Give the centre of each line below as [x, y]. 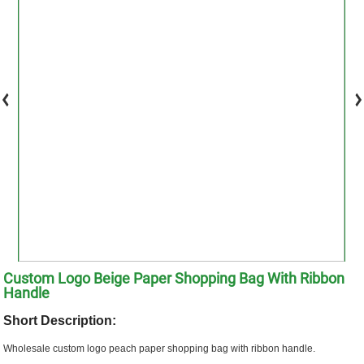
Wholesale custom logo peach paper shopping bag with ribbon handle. [160, 348]
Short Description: [60, 320]
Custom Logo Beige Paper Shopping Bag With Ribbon [174, 278]
